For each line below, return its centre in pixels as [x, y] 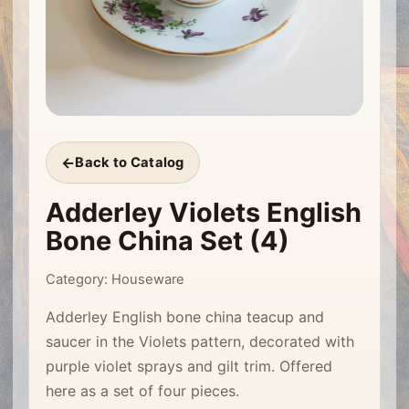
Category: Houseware [115, 280]
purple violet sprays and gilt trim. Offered [189, 367]
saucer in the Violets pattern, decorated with [200, 342]
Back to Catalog [130, 162]
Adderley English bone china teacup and [185, 317]
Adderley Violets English [204, 213]
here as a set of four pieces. [142, 391]
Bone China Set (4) [168, 241]
